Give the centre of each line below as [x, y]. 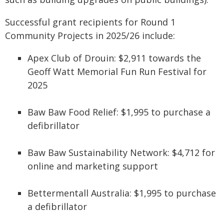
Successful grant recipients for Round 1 [90, 22]
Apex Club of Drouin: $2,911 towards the [114, 58]
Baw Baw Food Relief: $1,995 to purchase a [119, 112]
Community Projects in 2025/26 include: [90, 35]
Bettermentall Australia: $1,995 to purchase [122, 193]
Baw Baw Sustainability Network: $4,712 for [121, 152]
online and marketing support [93, 166]
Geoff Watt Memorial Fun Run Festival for [117, 71]
